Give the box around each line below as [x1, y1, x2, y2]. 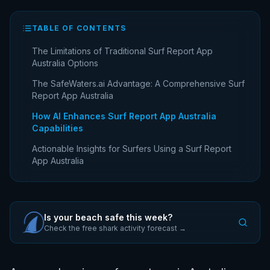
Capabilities [32, 122, 83, 133]
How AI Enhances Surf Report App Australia [32, 110, 216, 121]
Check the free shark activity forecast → [44, 223, 186, 233]
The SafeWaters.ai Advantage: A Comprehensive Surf [32, 78, 245, 89]
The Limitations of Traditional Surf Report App [32, 45, 213, 56]
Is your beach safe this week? [44, 212, 172, 222]
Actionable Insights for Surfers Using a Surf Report [32, 143, 231, 154]
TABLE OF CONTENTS [32, 23, 127, 33]
